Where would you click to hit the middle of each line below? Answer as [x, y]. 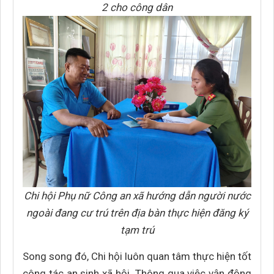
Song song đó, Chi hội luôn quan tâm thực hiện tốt [137, 256]
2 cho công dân [137, 7]
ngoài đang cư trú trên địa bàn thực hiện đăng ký [137, 213]
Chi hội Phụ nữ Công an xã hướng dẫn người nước [137, 196]
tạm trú [137, 230]
